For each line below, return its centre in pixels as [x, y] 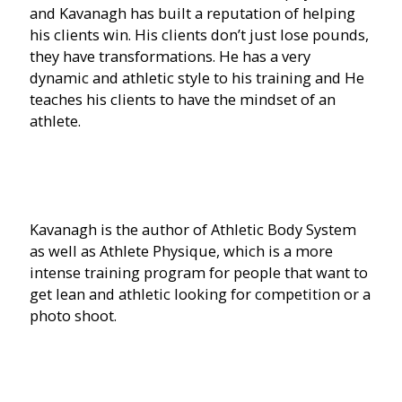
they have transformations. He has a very [170, 57]
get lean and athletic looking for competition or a [201, 294]
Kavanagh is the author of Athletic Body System [193, 230]
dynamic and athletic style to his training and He [197, 78]
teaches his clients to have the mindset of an [183, 100]
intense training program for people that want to [199, 273]
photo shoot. [74, 316]
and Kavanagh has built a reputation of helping [193, 13]
